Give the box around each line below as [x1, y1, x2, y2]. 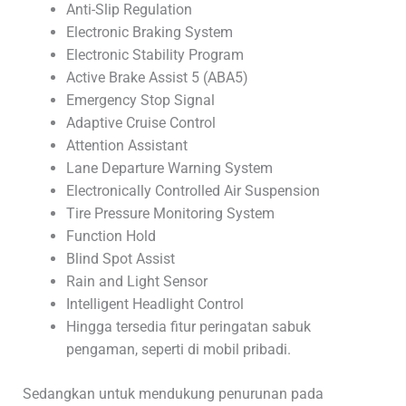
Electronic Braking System [65, 23, 233, 41]
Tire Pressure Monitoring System [65, 204, 275, 222]
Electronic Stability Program [65, 45, 244, 63]
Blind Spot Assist [65, 249, 175, 267]
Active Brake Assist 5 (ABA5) [65, 68, 248, 86]
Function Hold [65, 227, 156, 245]
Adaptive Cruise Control [65, 113, 216, 131]
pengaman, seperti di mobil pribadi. [65, 340, 291, 358]
